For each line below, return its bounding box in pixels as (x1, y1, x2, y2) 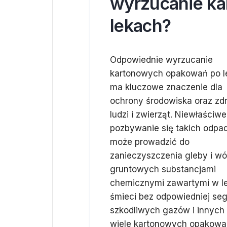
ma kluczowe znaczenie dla (110, 82, 222, 92)
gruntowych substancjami (110, 164, 216, 174)
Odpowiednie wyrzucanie (110, 55, 213, 65)
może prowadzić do (110, 137, 190, 147)
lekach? (110, 15, 171, 36)
